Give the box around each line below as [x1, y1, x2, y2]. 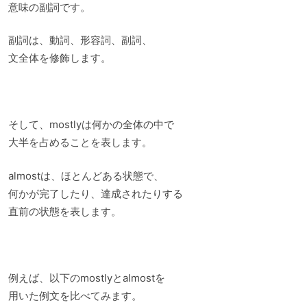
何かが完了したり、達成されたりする [8, 186, 183, 200]
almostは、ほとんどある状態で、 [8, 169, 164, 182]
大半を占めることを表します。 [8, 136, 152, 149]
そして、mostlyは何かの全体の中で [8, 118, 174, 132]
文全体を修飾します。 [8, 51, 111, 65]
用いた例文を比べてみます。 [8, 288, 142, 302]
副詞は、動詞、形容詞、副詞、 [8, 34, 152, 47]
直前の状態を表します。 [8, 204, 121, 218]
